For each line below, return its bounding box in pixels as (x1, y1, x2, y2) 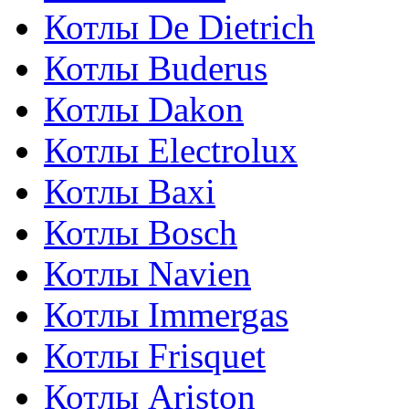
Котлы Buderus (44, 48, 267, 88)
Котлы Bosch (44, 213, 237, 252)
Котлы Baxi (44, 172, 215, 211)
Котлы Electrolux (44, 131, 298, 170)
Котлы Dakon (44, 89, 244, 129)
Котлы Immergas (44, 295, 288, 334)
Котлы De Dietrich (44, 7, 315, 47)
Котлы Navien (44, 254, 251, 293)
